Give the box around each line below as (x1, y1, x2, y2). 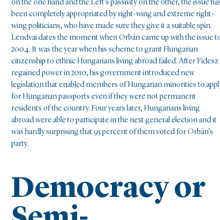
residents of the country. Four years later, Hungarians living (11, 105, 200, 113)
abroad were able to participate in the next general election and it (11, 116, 217, 125)
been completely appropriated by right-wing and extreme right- (11, 10, 214, 19)
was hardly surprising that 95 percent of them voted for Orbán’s (11, 128, 213, 137)
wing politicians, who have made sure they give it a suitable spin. (11, 22, 212, 30)
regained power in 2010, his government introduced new (11, 69, 194, 78)
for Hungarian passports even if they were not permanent (11, 93, 196, 101)
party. (11, 140, 28, 148)
